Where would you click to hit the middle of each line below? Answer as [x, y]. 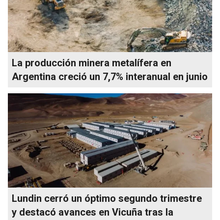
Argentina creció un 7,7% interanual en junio [110, 76]
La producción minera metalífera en [92, 63]
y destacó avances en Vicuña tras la [93, 212]
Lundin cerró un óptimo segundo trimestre [107, 198]
